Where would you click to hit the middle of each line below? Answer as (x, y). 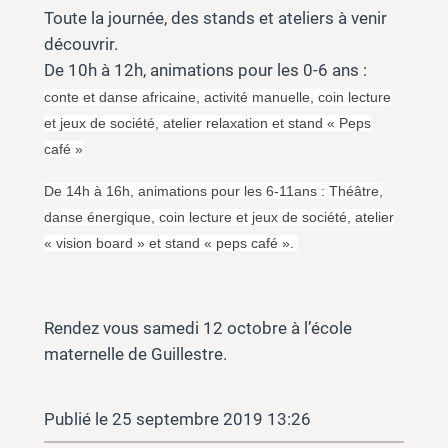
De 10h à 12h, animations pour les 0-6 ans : (205, 69)
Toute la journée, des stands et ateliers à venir (215, 17)
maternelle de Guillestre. (137, 353)
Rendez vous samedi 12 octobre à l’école (197, 327)
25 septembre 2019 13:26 (211, 419)
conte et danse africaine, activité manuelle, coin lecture (217, 96)
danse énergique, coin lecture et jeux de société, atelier (218, 217)
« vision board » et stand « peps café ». (170, 243)
